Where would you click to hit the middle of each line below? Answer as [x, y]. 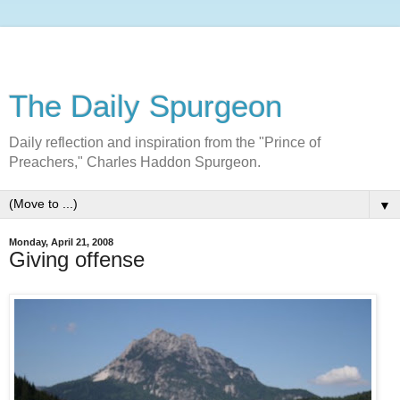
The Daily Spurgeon [146, 106]
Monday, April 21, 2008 [61, 242]
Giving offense [77, 259]
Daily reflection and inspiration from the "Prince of [165, 142]
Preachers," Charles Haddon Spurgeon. [135, 162]
